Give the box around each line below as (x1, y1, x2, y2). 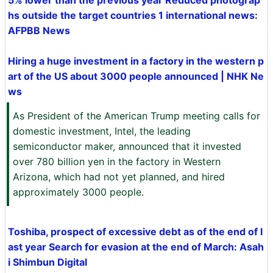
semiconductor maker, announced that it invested (13, 140, 241, 152)
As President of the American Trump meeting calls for (13, 110, 260, 122)
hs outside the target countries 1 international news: (8, 9, 258, 21)
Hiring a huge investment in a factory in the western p (8, 55, 264, 67)
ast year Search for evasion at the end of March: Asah (8, 241, 264, 253)
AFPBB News (8, 24, 70, 37)
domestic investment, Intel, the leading (13, 125, 191, 137)
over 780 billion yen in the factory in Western (13, 155, 221, 168)
